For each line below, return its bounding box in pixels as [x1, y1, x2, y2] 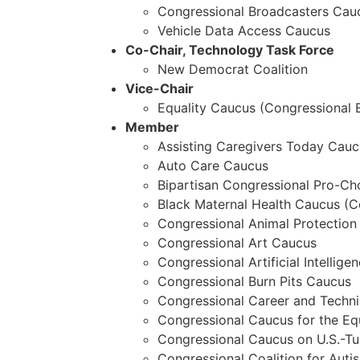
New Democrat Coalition [157, 61, 308, 78]
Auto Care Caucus [157, 157, 268, 174]
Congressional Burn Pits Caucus [157, 273, 351, 290]
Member [125, 119, 179, 136]
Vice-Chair [125, 80, 194, 97]
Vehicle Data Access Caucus [157, 22, 330, 39]
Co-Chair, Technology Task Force [125, 42, 334, 59]
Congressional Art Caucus [157, 235, 317, 252]
